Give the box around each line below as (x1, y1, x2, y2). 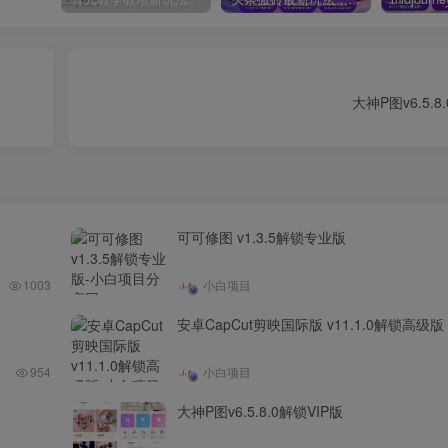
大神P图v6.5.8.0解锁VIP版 (177, 400, 343, 421)
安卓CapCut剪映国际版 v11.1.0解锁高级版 (177, 313, 444, 334)
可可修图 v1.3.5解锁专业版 (177, 226, 346, 247)
